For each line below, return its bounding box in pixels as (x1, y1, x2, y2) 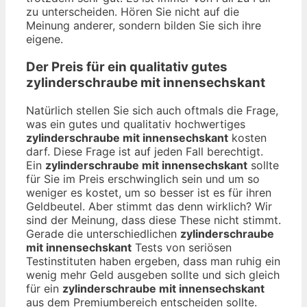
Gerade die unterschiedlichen (26, 226, 180, 241)
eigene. (26, 32, 63, 47)
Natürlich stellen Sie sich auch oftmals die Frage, (26, 103, 278, 117)
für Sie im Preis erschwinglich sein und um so (26, 171, 260, 186)
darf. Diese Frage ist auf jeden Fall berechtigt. (26, 144, 263, 158)
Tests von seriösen (132, 240, 232, 254)
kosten (228, 130, 267, 145)
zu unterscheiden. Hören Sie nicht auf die (26, 5, 239, 19)
